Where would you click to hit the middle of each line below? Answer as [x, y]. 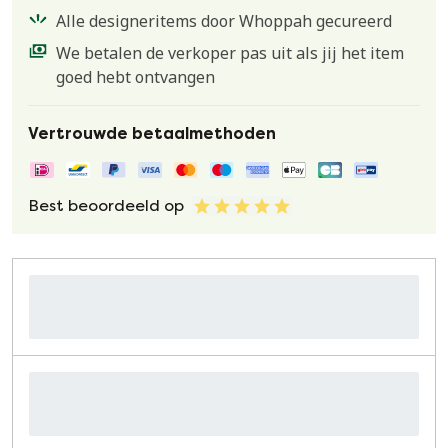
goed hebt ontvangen [135, 77]
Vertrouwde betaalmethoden [152, 133]
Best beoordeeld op [106, 205]
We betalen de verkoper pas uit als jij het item [230, 53]
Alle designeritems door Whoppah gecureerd [224, 21]
